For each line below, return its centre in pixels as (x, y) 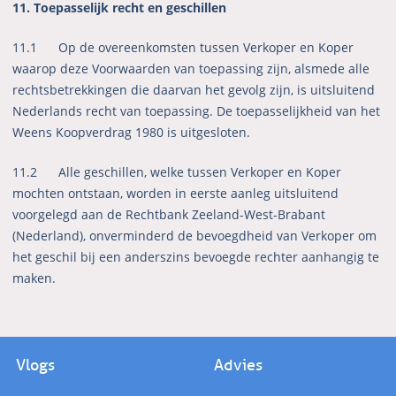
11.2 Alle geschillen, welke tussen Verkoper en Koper (177, 172)
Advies (239, 365)
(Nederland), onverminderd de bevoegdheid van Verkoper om (195, 236)
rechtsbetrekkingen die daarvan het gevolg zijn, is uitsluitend (194, 90)
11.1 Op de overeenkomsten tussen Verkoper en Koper (183, 48)
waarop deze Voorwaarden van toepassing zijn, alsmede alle (191, 69)
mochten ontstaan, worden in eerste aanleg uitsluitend (176, 194)
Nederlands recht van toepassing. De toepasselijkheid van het (197, 111)
